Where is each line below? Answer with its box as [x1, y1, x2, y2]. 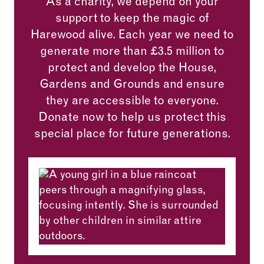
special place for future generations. [34, 128, 230, 141]
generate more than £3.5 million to [39, 46, 225, 58]
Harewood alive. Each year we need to [30, 29, 234, 42]
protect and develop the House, [48, 62, 216, 75]
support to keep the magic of [55, 13, 209, 25]
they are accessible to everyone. [45, 95, 219, 108]
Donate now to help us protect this [38, 112, 226, 124]
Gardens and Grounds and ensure [39, 79, 225, 91]
